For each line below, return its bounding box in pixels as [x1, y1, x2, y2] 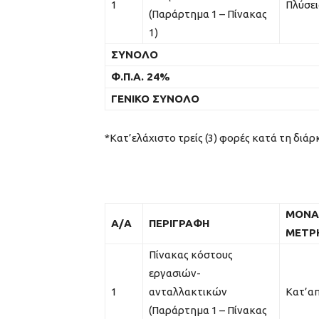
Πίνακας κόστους [149, 248, 233, 261]
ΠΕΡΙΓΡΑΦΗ [149, 216, 209, 229]
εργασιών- [149, 266, 201, 279]
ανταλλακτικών [149, 285, 227, 298]
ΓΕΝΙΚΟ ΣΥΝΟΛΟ [111, 92, 199, 105]
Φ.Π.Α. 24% [111, 70, 170, 83]
